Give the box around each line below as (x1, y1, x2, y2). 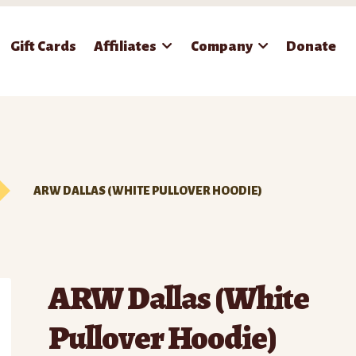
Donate (286, 38, 337, 54)
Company (190, 38, 253, 54)
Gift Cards (10, 38, 76, 54)
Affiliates (93, 38, 157, 54)
